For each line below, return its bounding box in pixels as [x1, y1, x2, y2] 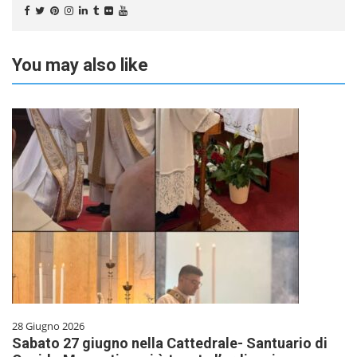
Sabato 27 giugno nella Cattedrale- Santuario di [12, 335, 328, 352]
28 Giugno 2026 [12, 319, 84, 334]
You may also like [12, 55, 148, 76]
